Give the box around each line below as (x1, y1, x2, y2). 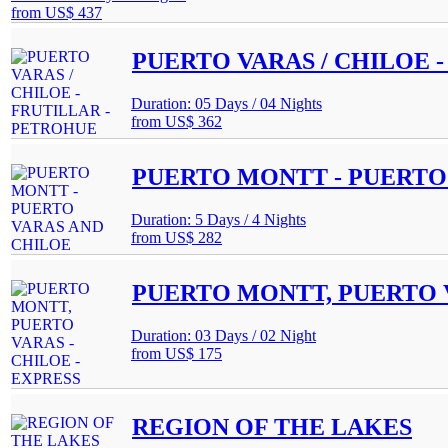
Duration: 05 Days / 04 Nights (131, 95, 322, 113)
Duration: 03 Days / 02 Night (131, 326, 316, 344)
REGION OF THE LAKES (132, 413, 412, 440)
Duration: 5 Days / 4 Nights (131, 210, 306, 228)
